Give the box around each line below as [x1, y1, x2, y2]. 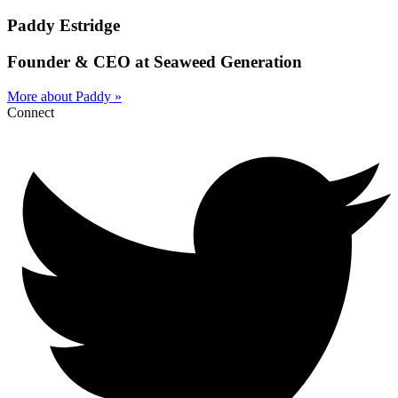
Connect [7, 104, 54, 120]
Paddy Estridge [7, 16, 120, 36]
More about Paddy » [7, 88, 122, 104]
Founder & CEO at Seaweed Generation [7, 52, 302, 71]
